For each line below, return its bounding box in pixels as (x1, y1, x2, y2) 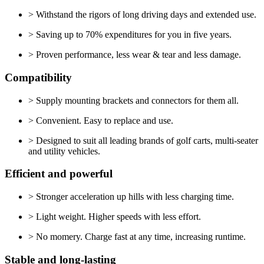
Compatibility (5, 71, 72, 84)
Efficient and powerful (5, 167, 113, 180)
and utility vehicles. (28, 146, 100, 156)
